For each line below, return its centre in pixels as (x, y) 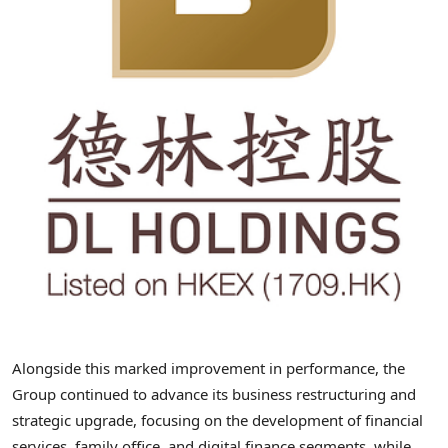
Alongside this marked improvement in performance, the (208, 367)
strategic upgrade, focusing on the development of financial (217, 419)
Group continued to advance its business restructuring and (214, 393)
